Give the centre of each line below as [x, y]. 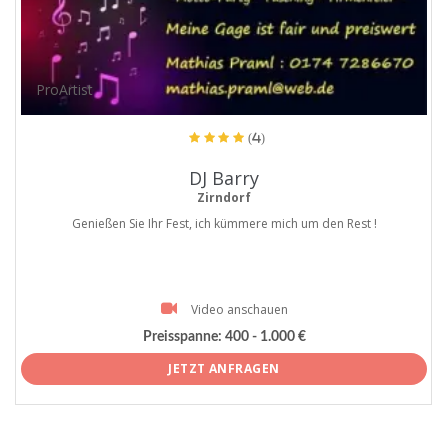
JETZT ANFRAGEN [224, 368]
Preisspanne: [182, 337]
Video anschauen [239, 309]
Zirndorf [224, 197]
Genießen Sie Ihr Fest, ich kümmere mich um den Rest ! [224, 223]
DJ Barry [224, 177]
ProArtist [65, 89]
